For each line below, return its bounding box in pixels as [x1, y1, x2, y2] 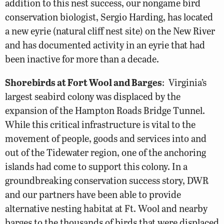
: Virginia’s [162, 75, 206, 89]
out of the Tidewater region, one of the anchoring [5, 145, 206, 159]
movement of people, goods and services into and [5, 131, 206, 145]
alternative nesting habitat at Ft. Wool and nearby [5, 201, 207, 215]
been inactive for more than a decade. [5, 51, 159, 65]
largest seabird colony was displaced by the [5, 89, 180, 103]
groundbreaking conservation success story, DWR [5, 173, 208, 187]
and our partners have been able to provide [5, 187, 181, 201]
